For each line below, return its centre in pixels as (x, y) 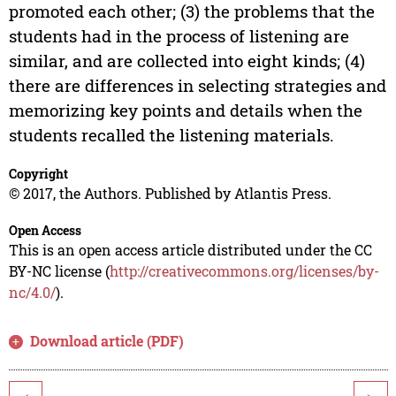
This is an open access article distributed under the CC (190, 250)
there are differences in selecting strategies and (197, 86)
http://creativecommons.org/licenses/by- (244, 271)
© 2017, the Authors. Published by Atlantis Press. (170, 194)
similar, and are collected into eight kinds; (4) (187, 61)
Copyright (38, 174)
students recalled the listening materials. (171, 135)
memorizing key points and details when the (185, 110)
